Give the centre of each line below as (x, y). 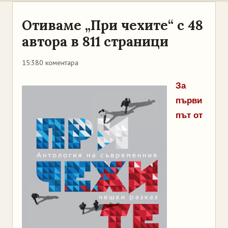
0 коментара (59, 63)
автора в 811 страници (95, 41)
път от (189, 115)
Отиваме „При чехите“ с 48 (112, 25)
